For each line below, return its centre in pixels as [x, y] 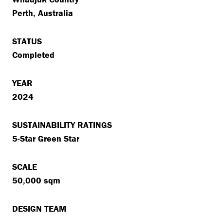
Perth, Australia [43, 13]
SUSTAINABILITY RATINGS [62, 125]
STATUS [27, 41]
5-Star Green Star [46, 139]
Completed [34, 55]
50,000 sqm [36, 181]
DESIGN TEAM [39, 209]
